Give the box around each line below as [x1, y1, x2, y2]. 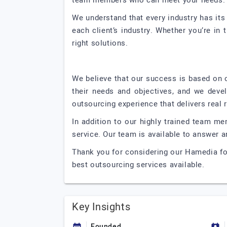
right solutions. [72, 37, 128, 49]
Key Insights [72, 200, 131, 214]
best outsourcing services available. [72, 159, 205, 170]
